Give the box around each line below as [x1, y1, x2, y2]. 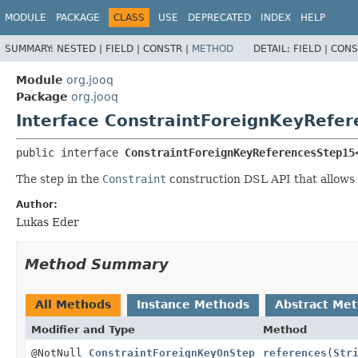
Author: [16, 198, 58, 210]
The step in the [16, 172, 102, 185]
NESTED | [57, 42, 105, 54]
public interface [16, 145, 125, 159]
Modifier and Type [31, 323, 135, 336]
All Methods [35, 297, 111, 311]
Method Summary [25, 255, 169, 272]
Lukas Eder [16, 215, 79, 229]
